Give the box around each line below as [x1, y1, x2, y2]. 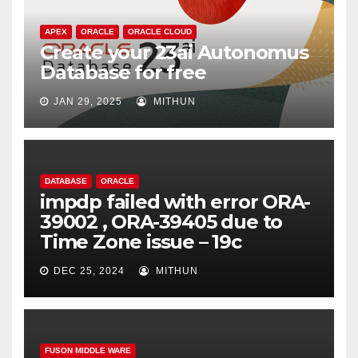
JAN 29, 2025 [54, 96, 122, 108]
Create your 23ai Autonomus [40, 41, 308, 65]
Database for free [40, 61, 206, 85]
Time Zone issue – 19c [40, 230, 241, 254]
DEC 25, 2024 [54, 265, 125, 277]
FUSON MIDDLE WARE [45, 346, 131, 356]
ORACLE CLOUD [128, 27, 192, 37]
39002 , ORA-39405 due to [40, 210, 283, 234]
